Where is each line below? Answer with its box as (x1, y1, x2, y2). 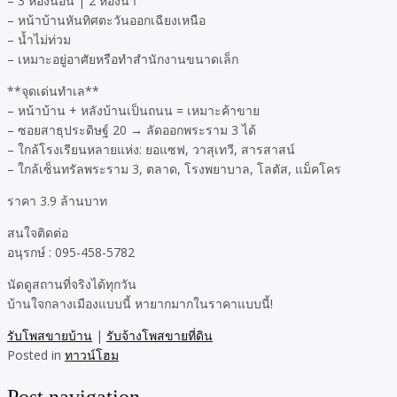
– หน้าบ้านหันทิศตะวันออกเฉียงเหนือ (7, 12, 206, 29)
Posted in (7, 346, 65, 364)
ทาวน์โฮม (65, 346, 119, 364)
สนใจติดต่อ (7, 224, 68, 242)
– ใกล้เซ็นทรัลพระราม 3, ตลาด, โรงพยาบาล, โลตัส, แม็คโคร (7, 160, 341, 178)
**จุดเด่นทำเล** (7, 82, 99, 100)
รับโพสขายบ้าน (7, 327, 92, 345)
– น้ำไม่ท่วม (7, 31, 71, 49)
